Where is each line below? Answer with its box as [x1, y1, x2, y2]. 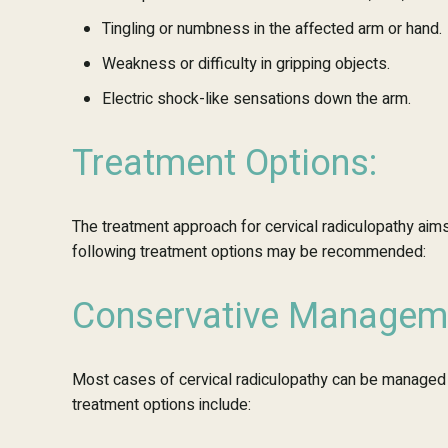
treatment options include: [72, 393, 251, 417]
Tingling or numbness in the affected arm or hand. [102, 17, 442, 41]
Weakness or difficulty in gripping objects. [102, 52, 390, 76]
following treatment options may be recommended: [72, 240, 426, 264]
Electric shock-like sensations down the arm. [102, 87, 411, 111]
